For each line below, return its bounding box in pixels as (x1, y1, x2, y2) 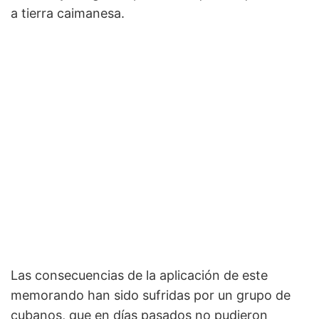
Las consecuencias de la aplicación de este (11, 268, 268, 283)
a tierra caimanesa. (11, 6, 125, 21)
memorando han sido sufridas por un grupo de (11, 288, 291, 303)
